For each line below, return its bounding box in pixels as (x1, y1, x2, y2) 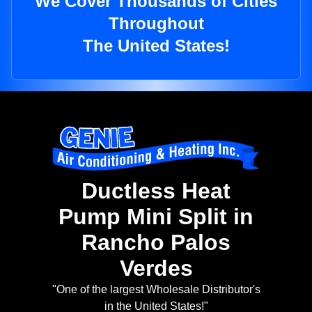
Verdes (119, 256, 193, 281)
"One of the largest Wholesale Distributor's (52, 283, 260, 296)
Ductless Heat (81, 178, 231, 204)
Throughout (108, 14, 204, 33)
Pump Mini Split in (58, 204, 253, 230)
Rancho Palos (81, 230, 231, 256)
